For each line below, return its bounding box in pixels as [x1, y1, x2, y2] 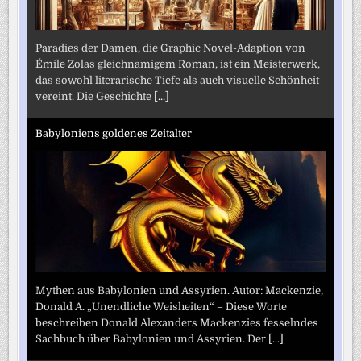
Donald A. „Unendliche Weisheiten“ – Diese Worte [35, 300, 288, 313]
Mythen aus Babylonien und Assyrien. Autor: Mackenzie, [35, 284, 324, 297]
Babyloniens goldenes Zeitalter [35, 127, 193, 140]
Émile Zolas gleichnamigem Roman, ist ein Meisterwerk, [35, 57, 321, 70]
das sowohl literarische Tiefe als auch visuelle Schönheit [35, 73, 320, 86]
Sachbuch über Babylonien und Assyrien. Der [35, 332, 269, 345]
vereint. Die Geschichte [35, 89, 155, 102]
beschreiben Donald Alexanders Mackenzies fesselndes [35, 316, 319, 329]
